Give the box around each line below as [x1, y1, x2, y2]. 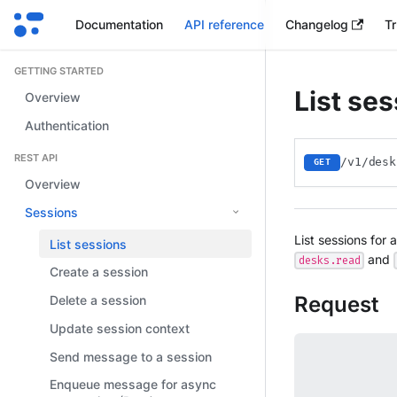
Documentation [74, 17, 163, 32]
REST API [14, 151, 58, 164]
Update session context [50, 320, 190, 336]
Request [294, 291, 378, 317]
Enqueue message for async [50, 377, 216, 393]
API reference [183, 17, 264, 32]
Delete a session [50, 292, 146, 308]
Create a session [50, 264, 148, 280]
